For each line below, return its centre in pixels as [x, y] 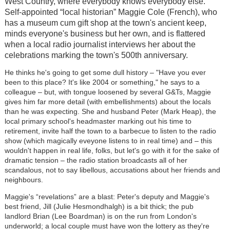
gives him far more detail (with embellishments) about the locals [108, 101]
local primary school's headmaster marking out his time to [98, 121]
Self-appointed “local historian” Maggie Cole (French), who [111, 12]
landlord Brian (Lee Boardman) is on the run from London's [100, 216]
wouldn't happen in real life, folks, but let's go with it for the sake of [112, 150]
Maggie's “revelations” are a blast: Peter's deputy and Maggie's [107, 196]
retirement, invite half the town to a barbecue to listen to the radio [110, 131]
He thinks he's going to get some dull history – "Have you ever [105, 72]
